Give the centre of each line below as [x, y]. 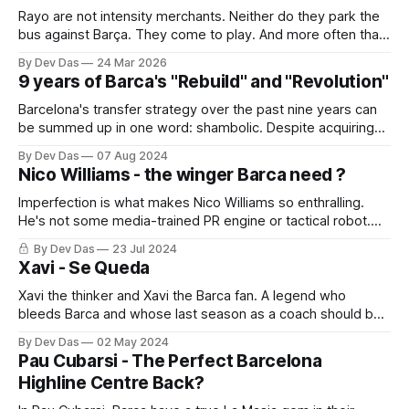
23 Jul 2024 [145, 248]
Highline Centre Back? [111, 383]
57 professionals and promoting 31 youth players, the [184, 146]
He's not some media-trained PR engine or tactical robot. [194, 220]
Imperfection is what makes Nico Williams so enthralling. [106, 202]
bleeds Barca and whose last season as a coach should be [200, 314]
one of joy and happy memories [117, 332]
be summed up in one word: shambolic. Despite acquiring [196, 127]
